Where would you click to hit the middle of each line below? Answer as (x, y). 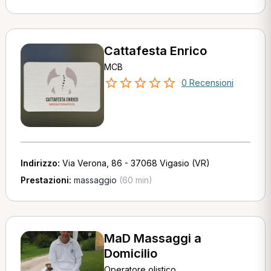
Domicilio (130, 253)
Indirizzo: (41, 163)
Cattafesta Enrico (155, 51)
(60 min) (134, 180)
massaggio (95, 180)
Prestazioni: (47, 180)
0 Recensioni (207, 82)
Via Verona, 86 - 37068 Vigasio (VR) (136, 163)
